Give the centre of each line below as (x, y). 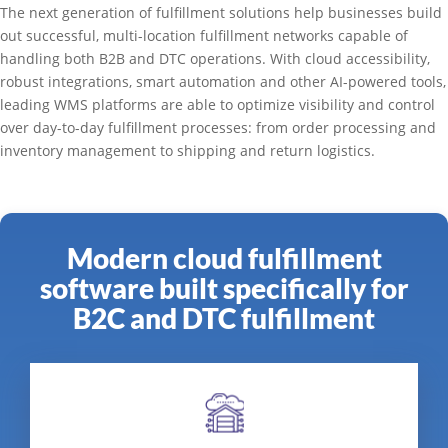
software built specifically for (224, 287)
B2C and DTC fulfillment (224, 317)
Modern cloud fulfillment (224, 257)
